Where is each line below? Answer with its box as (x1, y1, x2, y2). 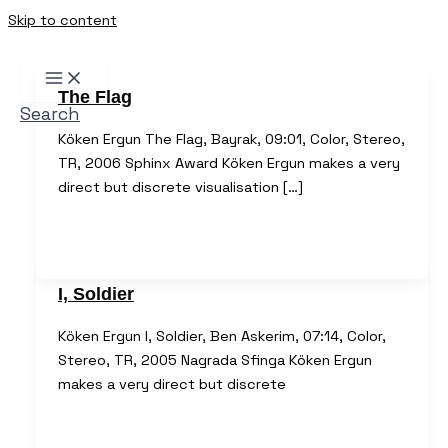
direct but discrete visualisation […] (57, 177, 303, 196)
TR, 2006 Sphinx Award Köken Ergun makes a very (57, 153, 400, 172)
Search (20, 102, 80, 125)
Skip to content (8, 11, 117, 29)
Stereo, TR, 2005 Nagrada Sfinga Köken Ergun (57, 351, 372, 370)
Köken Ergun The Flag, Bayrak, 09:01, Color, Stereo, (57, 129, 405, 148)
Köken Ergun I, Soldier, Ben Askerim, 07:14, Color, (57, 327, 386, 346)
